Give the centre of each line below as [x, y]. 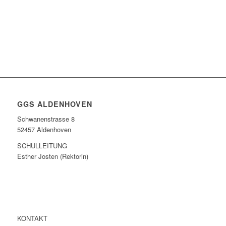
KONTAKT [32, 218]
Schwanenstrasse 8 [46, 119]
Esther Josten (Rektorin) [52, 156]
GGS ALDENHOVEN [54, 104]
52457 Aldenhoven [44, 129]
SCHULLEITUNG [42, 145]
